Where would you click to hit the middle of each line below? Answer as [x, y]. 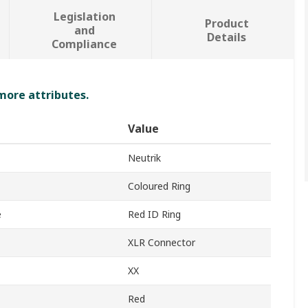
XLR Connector [162, 243]
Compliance [85, 44]
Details [227, 37]
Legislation [84, 17]
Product [227, 24]
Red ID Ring [154, 214]
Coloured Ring [159, 186]
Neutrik [144, 158]
